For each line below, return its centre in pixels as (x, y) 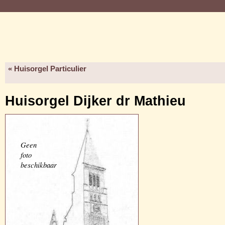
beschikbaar (39, 165)
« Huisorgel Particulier (47, 69)
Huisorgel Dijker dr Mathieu (95, 101)
